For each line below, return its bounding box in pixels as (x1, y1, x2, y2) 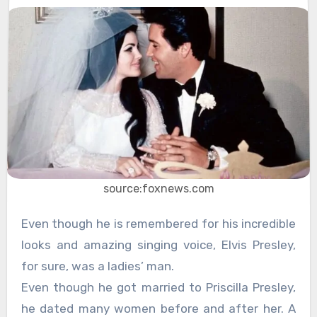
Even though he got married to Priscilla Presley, (21, 279, 296, 294)
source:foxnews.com (103, 181, 214, 195)
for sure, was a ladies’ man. (21, 258, 174, 273)
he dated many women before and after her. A (21, 301, 296, 316)
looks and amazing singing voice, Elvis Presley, (21, 237, 296, 252)
